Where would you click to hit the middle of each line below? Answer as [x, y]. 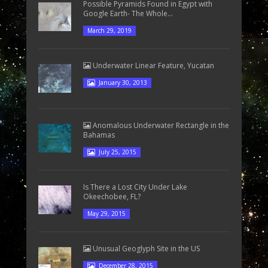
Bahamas [99, 135]
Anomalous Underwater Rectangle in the [160, 125]
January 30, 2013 [123, 82]
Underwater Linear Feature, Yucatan [153, 65]
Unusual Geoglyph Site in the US [145, 248]
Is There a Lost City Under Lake [135, 187]
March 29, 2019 [109, 30]
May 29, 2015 [106, 213]
